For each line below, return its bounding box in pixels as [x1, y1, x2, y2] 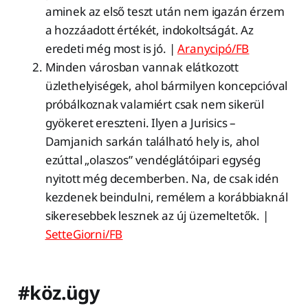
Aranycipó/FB [177, 41, 250, 57]
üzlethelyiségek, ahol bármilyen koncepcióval [45, 78, 288, 94]
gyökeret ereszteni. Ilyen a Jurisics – [45, 115, 236, 131]
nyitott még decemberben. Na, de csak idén [45, 170, 279, 187]
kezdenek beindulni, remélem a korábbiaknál [45, 189, 288, 206]
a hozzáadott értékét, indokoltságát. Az [45, 22, 254, 38]
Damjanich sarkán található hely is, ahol [45, 133, 259, 150]
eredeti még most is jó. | [45, 41, 178, 57]
